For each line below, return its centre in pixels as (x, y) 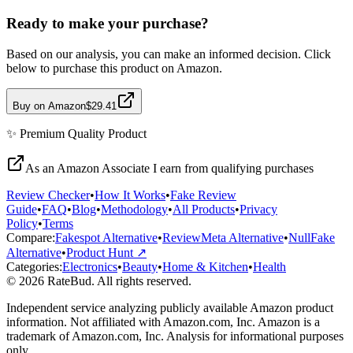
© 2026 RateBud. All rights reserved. (99, 281)
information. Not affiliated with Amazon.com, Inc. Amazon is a (163, 322)
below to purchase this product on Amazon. (114, 69)
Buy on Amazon (49, 106)
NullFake (312, 238)
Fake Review (203, 195)
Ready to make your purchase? (108, 24)
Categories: (34, 267)
